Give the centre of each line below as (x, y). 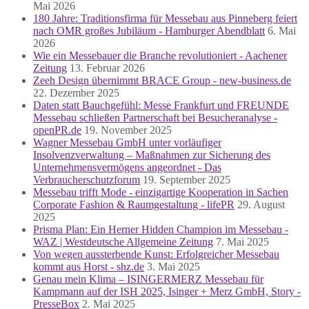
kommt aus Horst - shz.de (89, 266)
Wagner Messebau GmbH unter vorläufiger (127, 142)
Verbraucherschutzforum (87, 179)
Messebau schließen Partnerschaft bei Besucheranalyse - (155, 117)
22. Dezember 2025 (76, 92)
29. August (261, 204)
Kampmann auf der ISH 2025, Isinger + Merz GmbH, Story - (167, 291)
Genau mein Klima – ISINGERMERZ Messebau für (148, 279)
